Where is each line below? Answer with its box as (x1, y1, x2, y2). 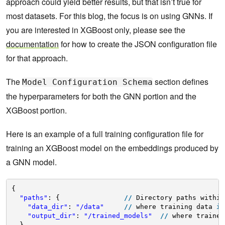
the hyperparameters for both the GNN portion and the (6, 90, 196, 102)
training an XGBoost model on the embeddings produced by (6, 142, 218, 154)
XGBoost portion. (6, 104, 67, 117)
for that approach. (6, 52, 70, 64)
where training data (136, 202, 216, 210)
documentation (6, 38, 59, 50)
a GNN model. (6, 156, 57, 168)
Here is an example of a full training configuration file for (6, 128, 203, 140)
